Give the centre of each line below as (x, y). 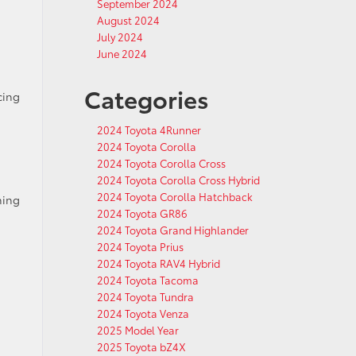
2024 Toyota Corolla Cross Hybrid (178, 180)
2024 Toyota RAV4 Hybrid (159, 263)
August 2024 (128, 20)
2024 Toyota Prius (140, 246)
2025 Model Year (138, 330)
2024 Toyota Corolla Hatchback (175, 196)
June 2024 (122, 53)
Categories (147, 98)
